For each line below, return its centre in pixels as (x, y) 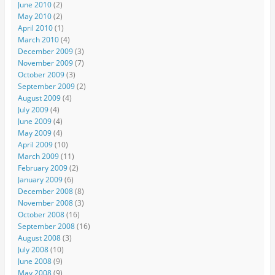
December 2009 (45, 52)
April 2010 (35, 28)
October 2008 (41, 215)
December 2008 (45, 192)
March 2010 (38, 40)
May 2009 (34, 133)
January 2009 (40, 180)
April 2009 (35, 145)
